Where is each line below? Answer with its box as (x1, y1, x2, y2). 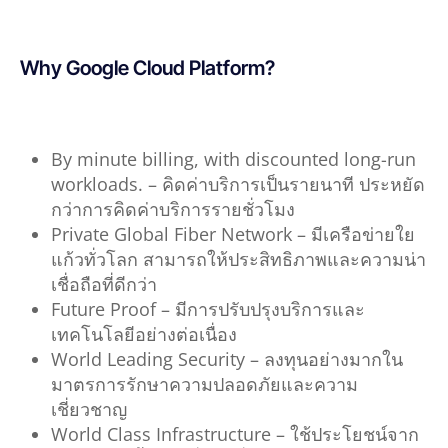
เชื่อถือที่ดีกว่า (50, 271, 157, 296)
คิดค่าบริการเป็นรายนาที (161, 171, 354, 196)
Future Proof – (50, 296, 175, 321)
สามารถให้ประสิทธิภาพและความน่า (142, 246, 426, 271)
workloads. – (50, 171, 162, 196)
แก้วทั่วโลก (50, 246, 138, 271)
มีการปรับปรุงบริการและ (174, 296, 365, 321)
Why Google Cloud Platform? (20, 55, 275, 80)
